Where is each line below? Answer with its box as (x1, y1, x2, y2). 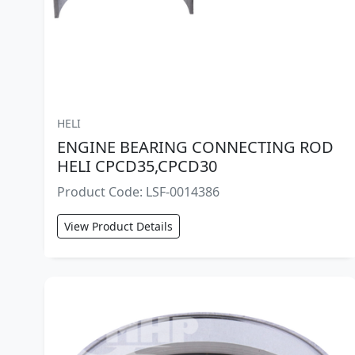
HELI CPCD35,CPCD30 (57, 155, 217, 177)
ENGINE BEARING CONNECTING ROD (57, 136, 334, 158)
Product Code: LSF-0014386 (57, 183, 219, 201)
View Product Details (64, 219, 173, 235)
